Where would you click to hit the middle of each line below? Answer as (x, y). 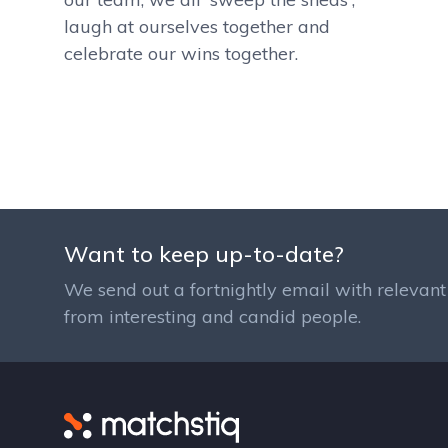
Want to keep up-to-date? (204, 254)
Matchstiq (280, 423)
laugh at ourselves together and (197, 26)
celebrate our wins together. (181, 53)
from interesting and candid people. (212, 316)
